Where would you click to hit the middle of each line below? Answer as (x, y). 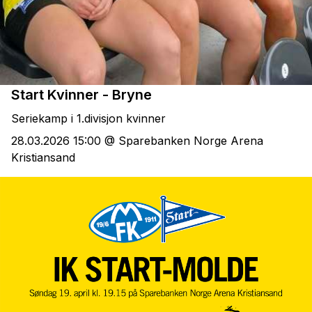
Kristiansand (43, 158)
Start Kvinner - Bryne (81, 94)
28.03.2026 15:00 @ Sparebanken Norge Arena (137, 141)
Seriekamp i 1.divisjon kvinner (88, 118)
